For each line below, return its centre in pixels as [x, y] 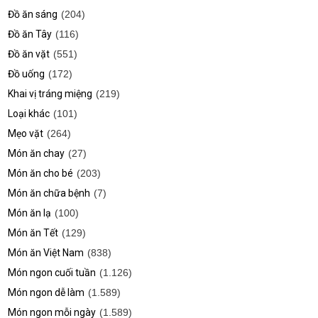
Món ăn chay [37, 153]
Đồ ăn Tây [30, 34]
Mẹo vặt [26, 133]
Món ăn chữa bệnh [49, 193]
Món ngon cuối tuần [52, 273]
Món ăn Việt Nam [46, 253]
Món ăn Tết [33, 233]
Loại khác [29, 114]
